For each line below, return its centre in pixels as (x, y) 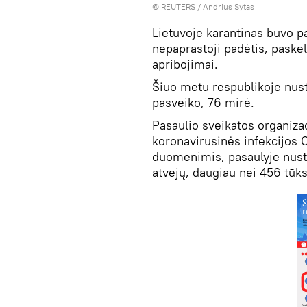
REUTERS (178, 7)
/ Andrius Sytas (225, 7)
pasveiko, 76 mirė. (203, 102)
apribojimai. (185, 64)
